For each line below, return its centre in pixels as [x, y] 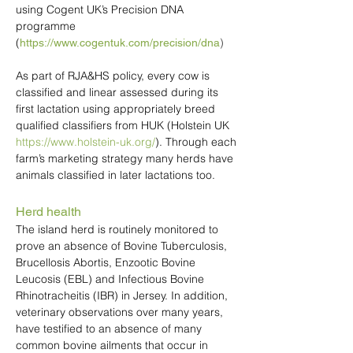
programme [46, 26]
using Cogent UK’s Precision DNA [100, 9]
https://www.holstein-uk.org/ [85, 142]
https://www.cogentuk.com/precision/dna [120, 43]
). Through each [196, 142]
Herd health [48, 212]
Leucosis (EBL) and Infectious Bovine [110, 279]
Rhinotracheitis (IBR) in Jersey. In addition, [122, 295]
